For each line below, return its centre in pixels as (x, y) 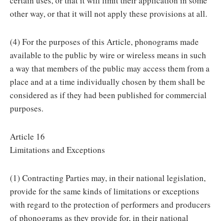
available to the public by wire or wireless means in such (108, 55)
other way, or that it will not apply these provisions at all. (109, 14)
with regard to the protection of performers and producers (110, 204)
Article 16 (27, 136)
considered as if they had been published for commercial (108, 95)
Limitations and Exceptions (57, 150)
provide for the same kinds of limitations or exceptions (105, 191)
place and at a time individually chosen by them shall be (108, 82)
